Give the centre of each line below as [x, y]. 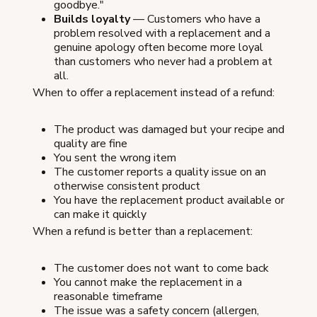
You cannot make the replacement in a [148, 283]
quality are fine [91, 144]
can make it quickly [100, 215]
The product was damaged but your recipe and [169, 130]
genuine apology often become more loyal [158, 48]
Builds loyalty [92, 19]
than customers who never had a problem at [163, 62]
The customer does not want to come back [161, 269]
